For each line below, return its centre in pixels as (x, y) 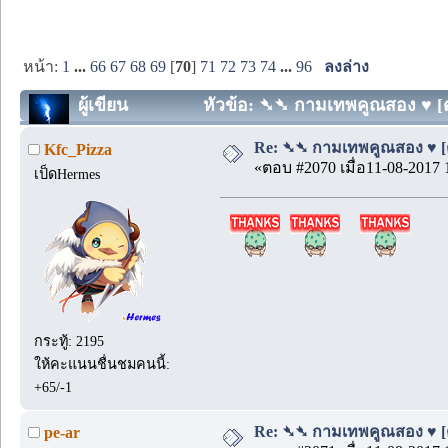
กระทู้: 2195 (69, 340)
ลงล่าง (347, 67)
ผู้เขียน (102, 104)
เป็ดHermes (67, 173)
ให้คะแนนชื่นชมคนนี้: (102, 363)
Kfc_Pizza (78, 149)
